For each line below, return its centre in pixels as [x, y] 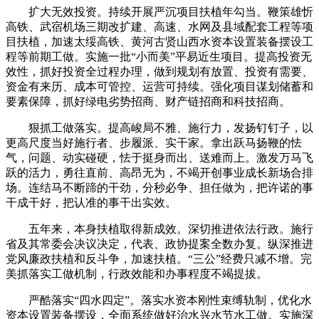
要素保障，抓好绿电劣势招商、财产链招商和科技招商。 [148, 101]
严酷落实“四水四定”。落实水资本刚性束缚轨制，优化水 [159, 300]
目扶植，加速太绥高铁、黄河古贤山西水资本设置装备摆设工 [159, 41]
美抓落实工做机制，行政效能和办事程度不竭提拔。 [137, 273]
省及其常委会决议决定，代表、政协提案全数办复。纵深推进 [159, 244]
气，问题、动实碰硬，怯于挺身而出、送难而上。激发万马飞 [159, 157]
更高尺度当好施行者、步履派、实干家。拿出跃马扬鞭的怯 [154, 142]
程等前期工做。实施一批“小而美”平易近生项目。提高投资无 [159, 56]
